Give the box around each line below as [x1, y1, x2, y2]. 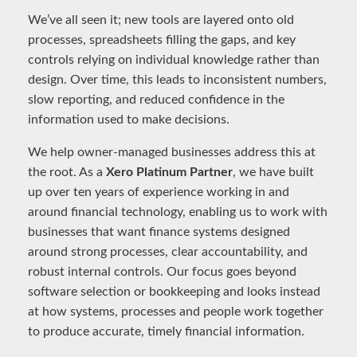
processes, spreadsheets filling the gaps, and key [28, 33, 296, 46]
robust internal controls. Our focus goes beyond [28, 265, 296, 278]
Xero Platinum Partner [106, 166, 233, 178]
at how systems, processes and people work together [28, 305, 324, 318]
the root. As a [28, 166, 106, 178]
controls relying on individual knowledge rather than [28, 53, 320, 66]
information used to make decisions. [28, 113, 229, 126]
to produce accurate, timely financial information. [28, 325, 304, 338]
